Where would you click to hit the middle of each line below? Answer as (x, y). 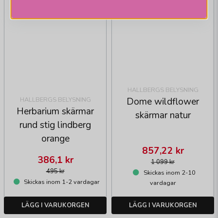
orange (55, 139)
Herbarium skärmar (55, 112)
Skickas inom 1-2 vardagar (61, 182)
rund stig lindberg (55, 125)
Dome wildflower (163, 102)
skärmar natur (163, 116)
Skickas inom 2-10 (169, 173)
